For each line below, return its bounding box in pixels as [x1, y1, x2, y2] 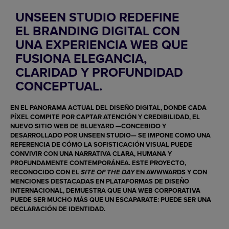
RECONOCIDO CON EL [10, 167, 81, 177]
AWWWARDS [146, 167, 186, 177]
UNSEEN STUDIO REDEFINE [15, 8, 179, 27]
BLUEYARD [80, 121, 114, 131]
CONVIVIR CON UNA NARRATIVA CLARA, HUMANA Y [10, 149, 172, 159]
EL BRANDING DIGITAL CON [15, 21, 180, 40]
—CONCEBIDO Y [114, 121, 166, 131]
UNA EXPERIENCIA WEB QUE [15, 35, 188, 54]
